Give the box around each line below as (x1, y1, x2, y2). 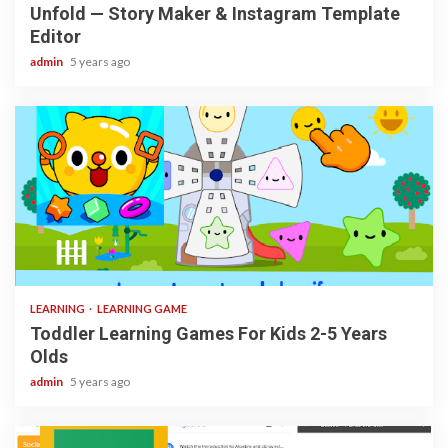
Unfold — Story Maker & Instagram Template (30, 3, 400, 25)
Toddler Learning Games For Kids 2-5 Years (30, 323, 387, 345)
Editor (30, 26, 81, 48)
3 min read (30, 255, 90, 270)
